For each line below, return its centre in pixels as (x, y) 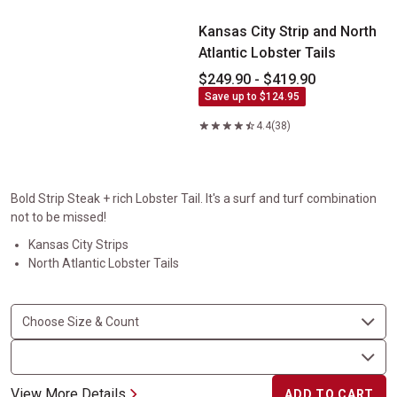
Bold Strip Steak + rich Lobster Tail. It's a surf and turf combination (194, 198)
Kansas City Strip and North (288, 31)
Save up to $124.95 (252, 97)
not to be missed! (58, 217)
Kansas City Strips (78, 245)
